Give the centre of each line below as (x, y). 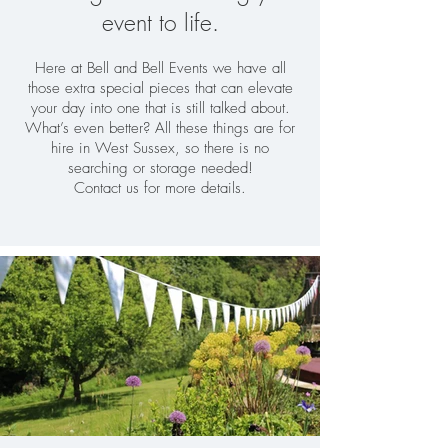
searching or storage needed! (160, 168)
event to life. (160, 22)
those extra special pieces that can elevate (160, 88)
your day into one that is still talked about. (160, 108)
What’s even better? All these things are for (160, 128)
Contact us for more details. (160, 188)
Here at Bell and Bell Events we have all (160, 68)
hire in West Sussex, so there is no (160, 148)
